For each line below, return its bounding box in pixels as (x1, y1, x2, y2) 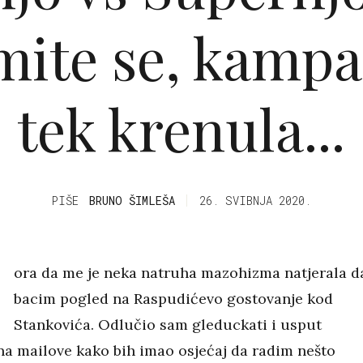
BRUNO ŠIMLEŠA (88, 192, 175, 208)
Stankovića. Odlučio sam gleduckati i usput (14, 314, 322, 334)
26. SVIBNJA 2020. (199, 192, 311, 208)
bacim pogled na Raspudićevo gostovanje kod (14, 288, 334, 308)
